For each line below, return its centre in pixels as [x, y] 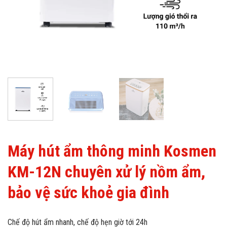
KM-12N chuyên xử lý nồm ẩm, [106, 172]
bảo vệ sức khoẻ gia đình [88, 192]
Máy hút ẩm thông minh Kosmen [112, 151]
